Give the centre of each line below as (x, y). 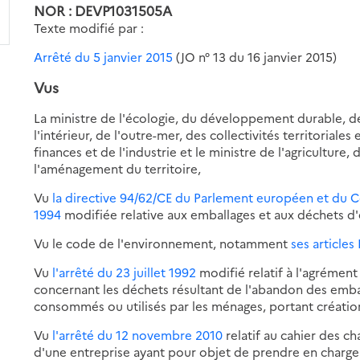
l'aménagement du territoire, (118, 168)
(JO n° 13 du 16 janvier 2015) (255, 56)
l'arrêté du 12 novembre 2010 (138, 334)
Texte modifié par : (89, 27)
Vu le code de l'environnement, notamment (163, 243)
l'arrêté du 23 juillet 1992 (125, 272)
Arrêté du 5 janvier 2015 (104, 56)
